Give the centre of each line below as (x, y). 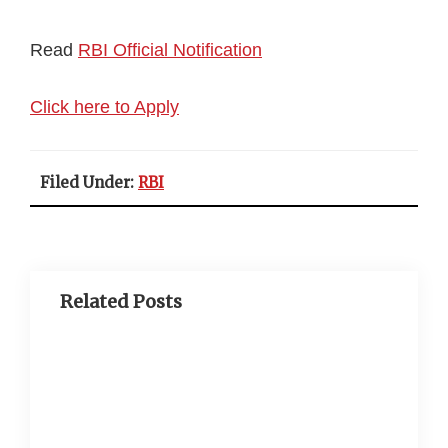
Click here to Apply (104, 107)
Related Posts (121, 301)
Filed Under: (89, 182)
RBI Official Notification (170, 50)
